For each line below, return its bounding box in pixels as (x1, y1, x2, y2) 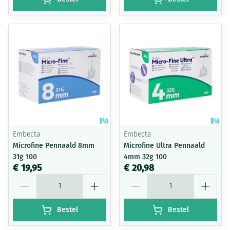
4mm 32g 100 (124, 152, 167, 161)
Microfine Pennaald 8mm (13, 141, 94, 150)
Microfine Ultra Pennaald (124, 141, 205, 150)
